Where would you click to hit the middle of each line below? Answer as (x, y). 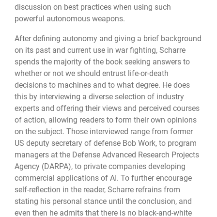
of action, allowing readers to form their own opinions (106, 120)
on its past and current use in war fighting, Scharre (100, 50)
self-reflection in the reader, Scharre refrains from (97, 189)
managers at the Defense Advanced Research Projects (107, 155)
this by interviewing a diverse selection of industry (99, 96)
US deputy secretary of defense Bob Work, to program (106, 143)
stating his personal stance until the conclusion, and (103, 201)
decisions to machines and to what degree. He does (102, 85)
